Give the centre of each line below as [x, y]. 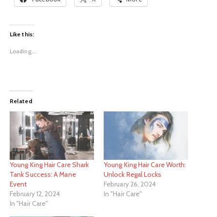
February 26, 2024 [130, 184]
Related [21, 101]
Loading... [23, 51]
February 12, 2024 [35, 194]
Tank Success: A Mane [43, 174]
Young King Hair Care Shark [49, 164]
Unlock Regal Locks [133, 174]
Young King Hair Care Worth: [145, 164]
